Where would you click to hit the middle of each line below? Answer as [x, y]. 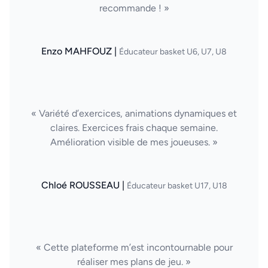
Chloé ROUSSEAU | [84, 185]
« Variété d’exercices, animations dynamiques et [134, 113]
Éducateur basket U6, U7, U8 [173, 52]
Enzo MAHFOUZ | [80, 51]
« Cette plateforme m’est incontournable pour [134, 247]
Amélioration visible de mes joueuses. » [134, 142]
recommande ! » [134, 8]
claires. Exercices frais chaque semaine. [134, 128]
